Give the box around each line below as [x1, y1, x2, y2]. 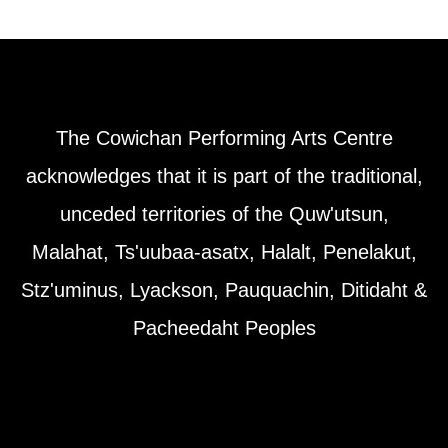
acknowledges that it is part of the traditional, [25, 164, 423, 187]
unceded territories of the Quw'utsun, [59, 202, 389, 225]
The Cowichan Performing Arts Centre [55, 126, 393, 149]
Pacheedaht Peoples [132, 316, 316, 339]
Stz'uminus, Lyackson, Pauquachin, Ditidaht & [21, 278, 427, 301]
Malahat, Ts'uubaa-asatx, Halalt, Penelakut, [31, 240, 417, 263]
